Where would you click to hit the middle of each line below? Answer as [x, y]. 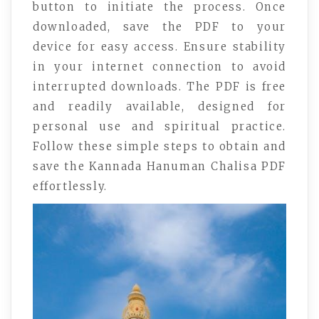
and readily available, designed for [159, 107]
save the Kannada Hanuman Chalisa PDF [159, 167]
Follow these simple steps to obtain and [159, 147]
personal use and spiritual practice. [159, 127]
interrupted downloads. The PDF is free [159, 87]
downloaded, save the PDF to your [159, 27]
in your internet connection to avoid [159, 67]
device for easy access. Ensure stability [159, 47]
